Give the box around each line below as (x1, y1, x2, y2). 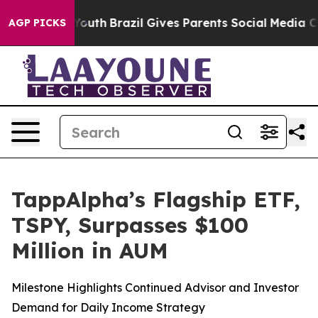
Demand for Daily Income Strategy (11, 300, 205, 314)
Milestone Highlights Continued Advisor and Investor (11, 280, 299, 295)
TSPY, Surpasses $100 (11, 212, 248, 238)
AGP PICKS (9, 16, 66, 29)
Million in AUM (11, 237, 168, 264)
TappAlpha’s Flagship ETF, (11, 186, 300, 213)
